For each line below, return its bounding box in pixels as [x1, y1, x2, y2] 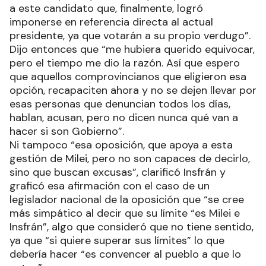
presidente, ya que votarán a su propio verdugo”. [9, 28, 254, 43]
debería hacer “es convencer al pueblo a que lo [9, 246, 241, 261]
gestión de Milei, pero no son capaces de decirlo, [9, 151, 250, 166]
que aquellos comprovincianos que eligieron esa [9, 69, 246, 84]
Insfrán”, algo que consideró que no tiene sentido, [9, 219, 254, 234]
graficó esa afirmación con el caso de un [9, 178, 210, 193]
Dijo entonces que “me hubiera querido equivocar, [9, 42, 255, 56]
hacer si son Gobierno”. [9, 123, 127, 138]
